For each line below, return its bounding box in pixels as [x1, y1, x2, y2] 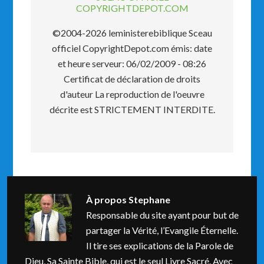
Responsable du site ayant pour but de [86, 209, 239, 220]
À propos [86, 194, 129, 205]
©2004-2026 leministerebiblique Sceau [52, 27, 212, 38]
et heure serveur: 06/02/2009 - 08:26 [58, 58, 206, 69]
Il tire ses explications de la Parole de [86, 240, 234, 251]
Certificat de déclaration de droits [64, 73, 200, 84]
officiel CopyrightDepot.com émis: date [52, 42, 212, 54]
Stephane [128, 194, 171, 205]
